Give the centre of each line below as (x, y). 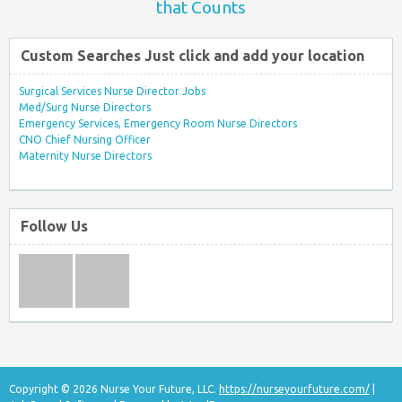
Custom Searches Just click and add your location (192, 55)
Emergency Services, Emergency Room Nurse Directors (158, 123)
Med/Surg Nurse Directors (85, 107)
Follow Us (54, 227)
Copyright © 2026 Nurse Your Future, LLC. (114, 389)
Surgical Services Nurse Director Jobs (112, 91)
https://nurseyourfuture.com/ (294, 389)
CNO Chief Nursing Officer (85, 139)
